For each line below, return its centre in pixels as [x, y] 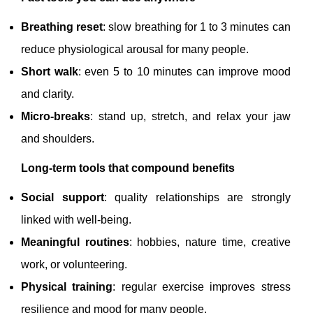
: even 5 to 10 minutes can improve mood [184, 72]
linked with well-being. [76, 220]
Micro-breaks [56, 117]
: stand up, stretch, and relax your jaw [190, 117]
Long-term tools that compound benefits [128, 168]
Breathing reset [62, 27]
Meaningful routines [75, 242]
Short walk [50, 72]
